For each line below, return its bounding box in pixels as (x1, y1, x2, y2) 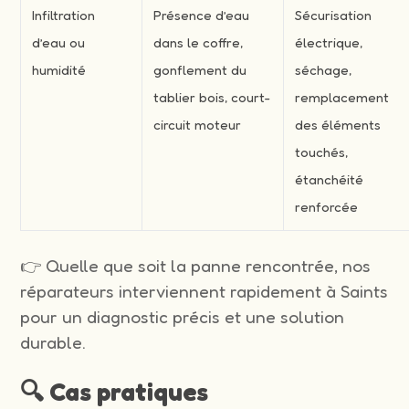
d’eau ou (32, 33, 86, 51)
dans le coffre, (153, 33, 244, 51)
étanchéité (295, 170, 364, 188)
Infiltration (32, 5, 96, 24)
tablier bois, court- (153, 88, 271, 106)
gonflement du (153, 60, 247, 79)
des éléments (295, 115, 382, 133)
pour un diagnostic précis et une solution (20, 305, 345, 328)
